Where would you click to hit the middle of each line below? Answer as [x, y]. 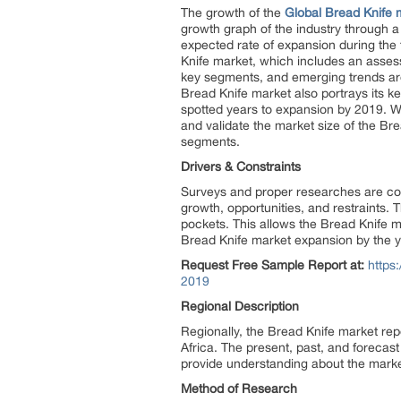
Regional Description [240, 306]
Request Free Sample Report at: [274, 265]
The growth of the [233, 13]
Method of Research [239, 388]
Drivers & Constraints [241, 166]
